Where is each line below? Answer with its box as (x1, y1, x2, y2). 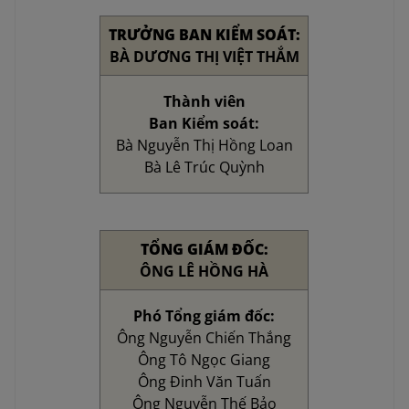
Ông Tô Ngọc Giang (138, 350, 271, 371)
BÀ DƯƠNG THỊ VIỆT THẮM (109, 47, 299, 68)
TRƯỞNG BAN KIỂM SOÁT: (108, 25, 300, 46)
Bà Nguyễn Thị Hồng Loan (115, 135, 293, 156)
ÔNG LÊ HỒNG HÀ (140, 261, 269, 282)
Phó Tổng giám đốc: (133, 306, 276, 327)
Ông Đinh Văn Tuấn (137, 372, 271, 393)
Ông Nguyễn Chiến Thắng (117, 328, 292, 349)
